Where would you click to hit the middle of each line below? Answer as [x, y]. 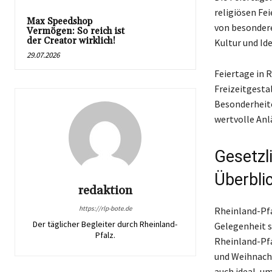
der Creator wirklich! [71, 41]
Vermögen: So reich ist [76, 31]
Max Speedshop [59, 21]
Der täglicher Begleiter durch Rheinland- [105, 224]
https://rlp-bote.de [105, 208]
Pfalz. [105, 235]
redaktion [105, 190]
